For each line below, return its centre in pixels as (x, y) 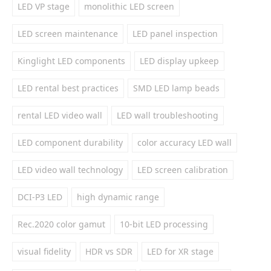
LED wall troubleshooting (168, 115)
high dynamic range (118, 197)
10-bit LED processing (164, 224)
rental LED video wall (60, 115)
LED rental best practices (68, 88)
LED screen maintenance (68, 34)
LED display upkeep (179, 61)
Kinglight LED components (71, 61)
